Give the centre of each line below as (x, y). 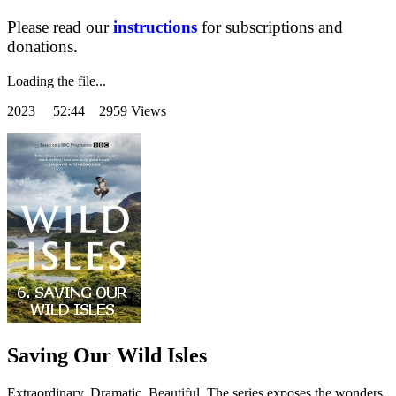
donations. (42, 46)
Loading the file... (57, 81)
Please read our (60, 27)
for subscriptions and (270, 27)
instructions (155, 27)
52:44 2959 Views (110, 111)
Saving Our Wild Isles (107, 356)
